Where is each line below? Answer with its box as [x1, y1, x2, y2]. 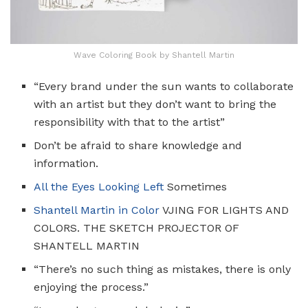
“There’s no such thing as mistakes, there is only [34, 262, 291, 276]
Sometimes [164, 179, 228, 193]
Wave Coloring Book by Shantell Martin [74, 49, 234, 60]
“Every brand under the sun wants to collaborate [34, 79, 294, 93]
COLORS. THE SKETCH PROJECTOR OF [34, 221, 240, 234]
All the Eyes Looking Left [34, 179, 164, 193]
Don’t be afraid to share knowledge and [34, 138, 243, 152]
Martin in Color [77, 203, 163, 217]
